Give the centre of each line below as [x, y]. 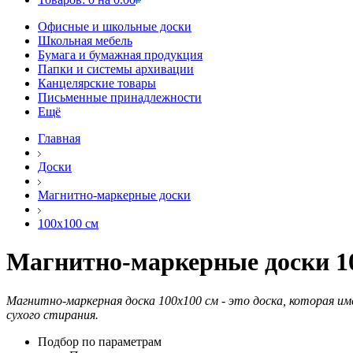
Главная [59, 138]
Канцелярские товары [97, 83]
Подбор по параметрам [100, 341]
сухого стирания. [52, 314]
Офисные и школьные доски [115, 26]
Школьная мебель [85, 41]
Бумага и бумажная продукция [120, 55]
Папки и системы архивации [116, 69]
